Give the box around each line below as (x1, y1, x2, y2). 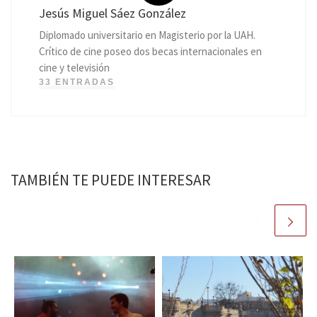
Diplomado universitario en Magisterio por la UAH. (38, 28, 255, 42)
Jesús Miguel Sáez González (38, 4, 186, 21)
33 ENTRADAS (38, 76, 115, 87)
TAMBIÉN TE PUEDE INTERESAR (11, 170, 211, 190)
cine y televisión (38, 60, 110, 74)
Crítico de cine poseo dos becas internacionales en (38, 44, 262, 58)
